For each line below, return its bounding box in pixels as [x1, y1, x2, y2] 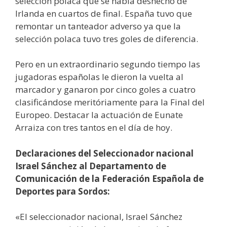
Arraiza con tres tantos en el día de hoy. [15, 122, 172, 134]
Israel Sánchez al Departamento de [15, 160, 166, 172]
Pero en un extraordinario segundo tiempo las [15, 58, 200, 70]
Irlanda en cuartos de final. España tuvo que [15, 7, 192, 19]
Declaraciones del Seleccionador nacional [15, 147, 194, 159]
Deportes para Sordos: [15, 185, 110, 197]
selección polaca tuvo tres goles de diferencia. [15, 32, 198, 45]
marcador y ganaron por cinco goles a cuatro [15, 84, 196, 96]
